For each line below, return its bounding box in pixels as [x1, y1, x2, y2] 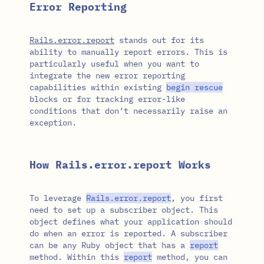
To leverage [29, 192, 86, 203]
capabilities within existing [29, 81, 166, 93]
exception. [29, 117, 77, 128]
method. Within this [29, 251, 124, 262]
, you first [171, 192, 223, 203]
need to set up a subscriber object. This [29, 204, 218, 215]
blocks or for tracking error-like [29, 93, 185, 104]
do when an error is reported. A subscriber [29, 227, 227, 239]
